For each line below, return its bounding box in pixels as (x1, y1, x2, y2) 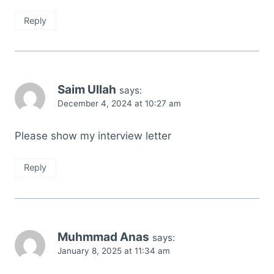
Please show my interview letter (15, 129, 171, 142)
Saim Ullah (57, 82, 116, 97)
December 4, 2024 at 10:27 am (57, 98, 181, 108)
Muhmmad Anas (57, 229, 149, 244)
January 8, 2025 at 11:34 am (57, 245, 170, 256)
